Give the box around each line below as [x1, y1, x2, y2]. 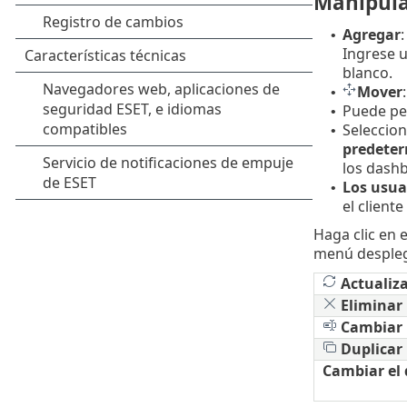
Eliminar [336, 295, 402, 316]
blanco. [342, 63, 392, 84]
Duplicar [336, 339, 402, 360]
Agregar [342, 25, 401, 45]
